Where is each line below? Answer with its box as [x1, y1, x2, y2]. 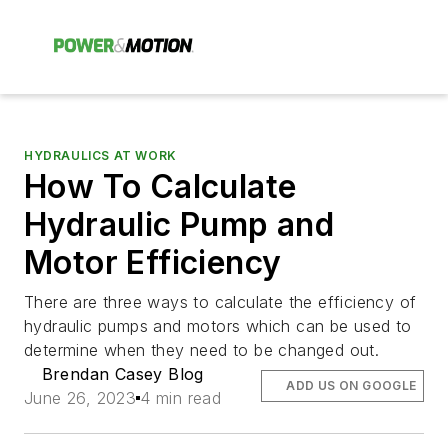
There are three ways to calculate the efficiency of [24, 292, 417, 312]
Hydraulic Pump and [24, 205, 335, 244]
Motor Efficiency [24, 243, 282, 282]
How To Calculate [24, 167, 297, 206]
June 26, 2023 [24, 388, 137, 408]
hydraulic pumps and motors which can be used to [24, 316, 412, 336]
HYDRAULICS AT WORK [24, 148, 177, 163]
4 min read [140, 388, 222, 408]
